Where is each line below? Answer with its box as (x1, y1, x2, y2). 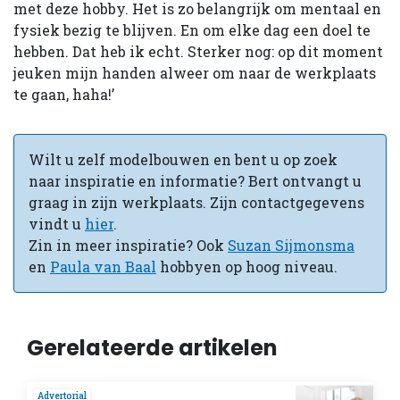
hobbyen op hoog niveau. (156, 256, 337, 276)
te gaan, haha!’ (13, 84, 118, 104)
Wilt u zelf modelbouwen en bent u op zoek (29, 149, 337, 169)
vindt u (29, 213, 85, 233)
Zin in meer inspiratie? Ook (29, 235, 228, 254)
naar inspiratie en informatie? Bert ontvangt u (29, 171, 362, 190)
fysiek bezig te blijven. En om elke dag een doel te (13, 20, 371, 39)
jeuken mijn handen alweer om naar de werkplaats (13, 62, 376, 82)
